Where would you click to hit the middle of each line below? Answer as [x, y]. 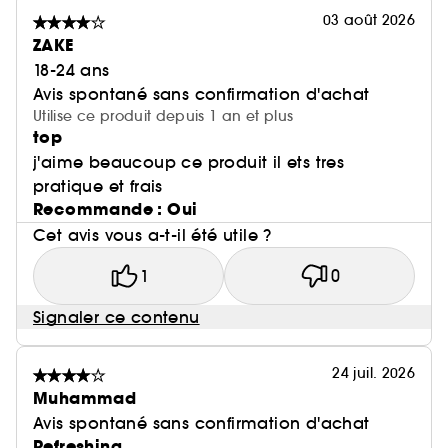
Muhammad [85, 398]
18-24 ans [71, 70]
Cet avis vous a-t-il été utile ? [152, 235]
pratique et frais [98, 186]
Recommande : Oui [115, 209]
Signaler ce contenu [116, 317]
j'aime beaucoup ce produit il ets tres [189, 162]
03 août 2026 [368, 20]
